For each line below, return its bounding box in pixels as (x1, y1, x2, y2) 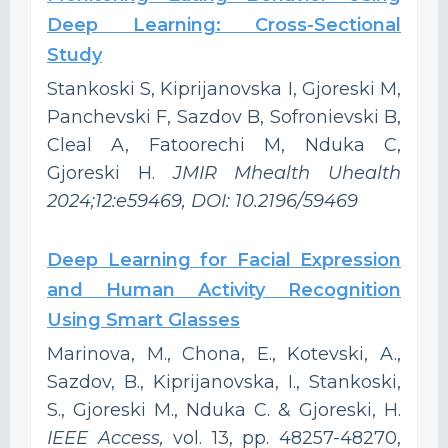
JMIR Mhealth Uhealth (172, 161, 401, 184)
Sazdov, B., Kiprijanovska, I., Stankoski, (47, 370, 401, 393)
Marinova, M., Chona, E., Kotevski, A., (47, 342, 401, 365)
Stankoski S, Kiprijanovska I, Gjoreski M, (47, 77, 401, 100)
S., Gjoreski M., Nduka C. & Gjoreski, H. (47, 398, 401, 421)
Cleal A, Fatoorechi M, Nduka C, (47, 133, 401, 156)
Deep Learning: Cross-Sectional (47, 13, 401, 36)
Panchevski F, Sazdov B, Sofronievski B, (47, 105, 401, 128)
